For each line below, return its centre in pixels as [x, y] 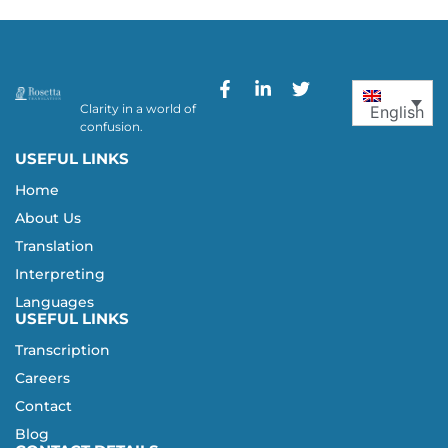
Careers [42, 378]
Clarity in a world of [138, 108]
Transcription [62, 350]
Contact [43, 406]
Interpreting [60, 274]
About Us [48, 218]
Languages [54, 302]
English [396, 111]
